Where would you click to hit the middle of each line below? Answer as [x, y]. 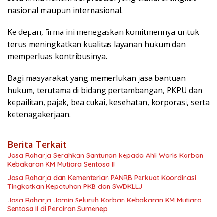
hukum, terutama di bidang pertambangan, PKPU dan [105, 90]
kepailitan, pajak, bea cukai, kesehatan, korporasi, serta [108, 102]
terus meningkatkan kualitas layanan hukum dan [96, 44]
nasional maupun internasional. [65, 10]
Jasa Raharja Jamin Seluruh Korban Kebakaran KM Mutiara [104, 200]
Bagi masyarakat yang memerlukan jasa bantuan [96, 78]
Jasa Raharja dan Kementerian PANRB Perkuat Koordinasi [102, 178]
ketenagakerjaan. [39, 115]
